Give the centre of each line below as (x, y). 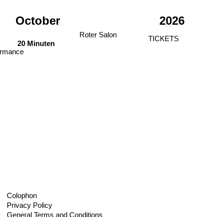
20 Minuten (36, 44)
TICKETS (163, 38)
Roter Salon (98, 34)
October (38, 20)
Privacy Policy (30, 205)
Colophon (22, 196)
